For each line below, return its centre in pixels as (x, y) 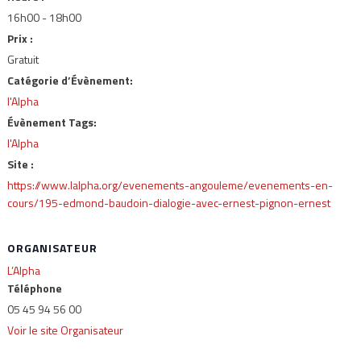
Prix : (20, 38)
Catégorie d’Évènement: (70, 80)
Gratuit (23, 59)
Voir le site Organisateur (65, 330)
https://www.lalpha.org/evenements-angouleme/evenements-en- (170, 185)
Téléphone (34, 288)
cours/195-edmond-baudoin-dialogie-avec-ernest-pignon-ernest (168, 203)
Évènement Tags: (52, 122)
